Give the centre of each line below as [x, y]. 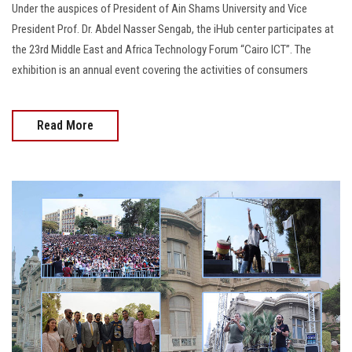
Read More [65, 125]
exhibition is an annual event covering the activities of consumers [160, 70]
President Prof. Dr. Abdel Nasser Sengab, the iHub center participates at [173, 29]
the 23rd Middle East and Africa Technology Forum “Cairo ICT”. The [161, 49]
